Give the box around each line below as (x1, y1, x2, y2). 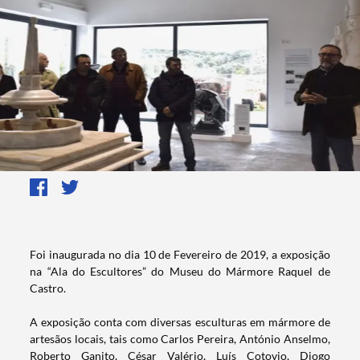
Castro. (30, 281, 69, 296)
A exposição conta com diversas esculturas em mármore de (30, 315, 330, 329)
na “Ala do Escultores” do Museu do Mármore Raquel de (30, 264, 330, 279)
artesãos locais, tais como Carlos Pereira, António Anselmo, (30, 332, 330, 346)
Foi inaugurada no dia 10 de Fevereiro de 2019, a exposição (30, 247, 330, 262)
